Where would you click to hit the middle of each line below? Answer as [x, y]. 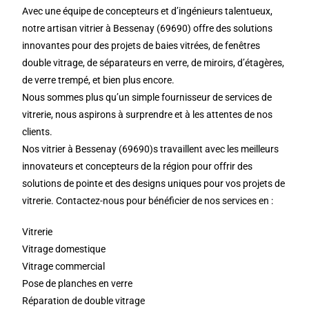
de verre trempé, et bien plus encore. [99, 80]
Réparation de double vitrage [84, 301]
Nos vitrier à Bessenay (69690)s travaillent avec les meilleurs [151, 149]
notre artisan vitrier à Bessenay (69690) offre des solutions [148, 28]
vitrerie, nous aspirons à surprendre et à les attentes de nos [148, 114]
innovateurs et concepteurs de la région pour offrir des [138, 166]
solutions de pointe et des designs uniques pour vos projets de [154, 183]
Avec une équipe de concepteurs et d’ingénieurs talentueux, [148, 11]
